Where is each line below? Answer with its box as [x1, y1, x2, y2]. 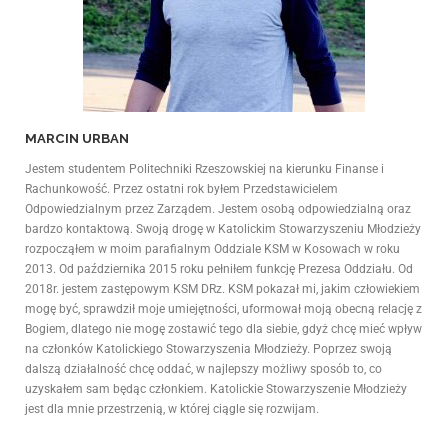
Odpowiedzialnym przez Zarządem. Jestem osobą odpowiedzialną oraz [25, 202, 411, 217]
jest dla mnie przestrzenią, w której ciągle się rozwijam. [25, 402, 319, 417]
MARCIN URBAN [25, 131, 129, 147]
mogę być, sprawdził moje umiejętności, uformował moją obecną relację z [25, 302, 422, 317]
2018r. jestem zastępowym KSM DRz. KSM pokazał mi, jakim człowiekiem [25, 282, 420, 297]
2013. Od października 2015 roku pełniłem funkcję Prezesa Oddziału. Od [25, 262, 413, 277]
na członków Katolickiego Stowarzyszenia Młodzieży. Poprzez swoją [25, 342, 392, 357]
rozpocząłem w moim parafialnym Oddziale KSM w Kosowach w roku [25, 242, 400, 257]
